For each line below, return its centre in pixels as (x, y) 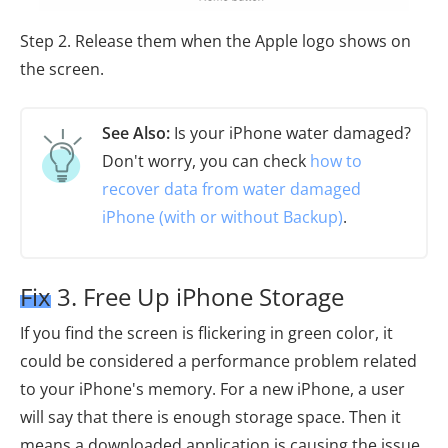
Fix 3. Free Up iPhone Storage (182, 296)
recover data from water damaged (231, 188)
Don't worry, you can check (206, 160)
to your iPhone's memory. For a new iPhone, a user (212, 388)
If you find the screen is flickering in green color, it (206, 332)
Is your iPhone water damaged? (290, 132)
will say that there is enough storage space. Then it (210, 416)
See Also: (136, 132)
